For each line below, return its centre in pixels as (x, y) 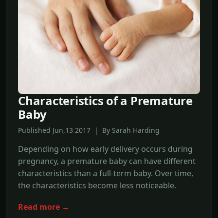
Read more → (44, 207)
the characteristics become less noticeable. (97, 186)
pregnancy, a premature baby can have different (107, 161)
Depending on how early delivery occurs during (105, 149)
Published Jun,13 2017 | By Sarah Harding (89, 130)
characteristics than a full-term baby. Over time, (106, 173)
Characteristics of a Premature (105, 101)
